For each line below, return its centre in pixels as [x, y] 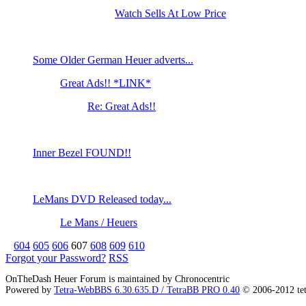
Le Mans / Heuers [99, 223]
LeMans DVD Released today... [102, 199]
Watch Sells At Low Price [170, 14]
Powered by [30, 290]
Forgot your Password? [56, 258]
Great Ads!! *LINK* [106, 83]
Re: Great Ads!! [122, 107]
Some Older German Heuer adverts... [113, 60]
